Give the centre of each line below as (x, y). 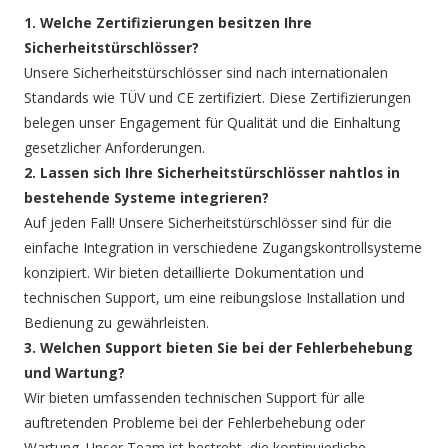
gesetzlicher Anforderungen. (115, 148)
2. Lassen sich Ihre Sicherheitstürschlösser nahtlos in (212, 173)
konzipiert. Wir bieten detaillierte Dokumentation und (194, 273)
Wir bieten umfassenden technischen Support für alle (195, 398)
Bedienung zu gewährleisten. (117, 323)
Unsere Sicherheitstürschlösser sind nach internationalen (206, 73)
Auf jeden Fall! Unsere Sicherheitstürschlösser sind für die (208, 223)
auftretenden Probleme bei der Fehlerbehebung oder (195, 423)
